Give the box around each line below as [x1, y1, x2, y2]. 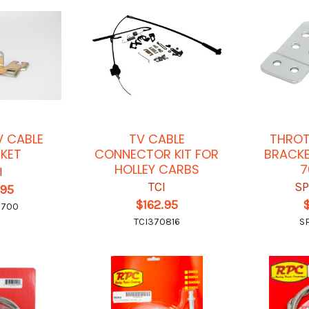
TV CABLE [128, 130, 185, 148]
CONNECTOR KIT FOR [94, 145, 219, 163]
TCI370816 [133, 215, 180, 228]
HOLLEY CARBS [114, 160, 199, 178]
